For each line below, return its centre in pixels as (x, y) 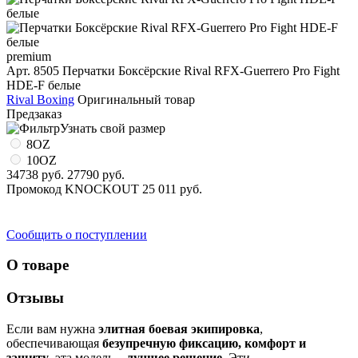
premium (29, 56)
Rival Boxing (40, 99)
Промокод (34, 189)
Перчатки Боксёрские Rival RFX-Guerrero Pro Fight (201, 70)
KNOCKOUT (103, 189)
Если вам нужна (52, 328)
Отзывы (35, 297)
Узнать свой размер (113, 128)
